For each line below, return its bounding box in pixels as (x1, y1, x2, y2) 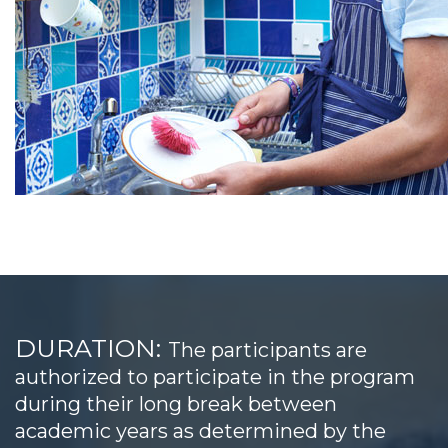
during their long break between (15, 391, 337, 416)
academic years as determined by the (15, 418, 386, 443)
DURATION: (15, 332, 168, 363)
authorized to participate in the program (15, 364, 415, 389)
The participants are (168, 337, 367, 362)
